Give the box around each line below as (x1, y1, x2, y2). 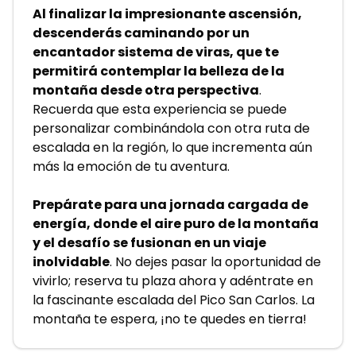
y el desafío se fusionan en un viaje (33, 234, 266, 252)
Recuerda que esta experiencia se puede (33, 100, 287, 118)
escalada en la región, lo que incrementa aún (33, 138, 312, 157)
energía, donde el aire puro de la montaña (33, 215, 319, 233)
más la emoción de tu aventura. (33, 157, 230, 176)
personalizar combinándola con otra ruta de (33, 119, 310, 137)
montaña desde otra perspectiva (33, 81, 259, 99)
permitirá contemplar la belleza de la (33, 62, 284, 80)
